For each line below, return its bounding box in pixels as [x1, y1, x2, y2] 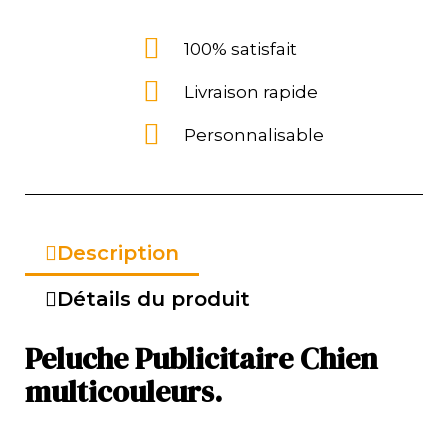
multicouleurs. [25, 370, 222, 412]
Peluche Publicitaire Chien [25, 337, 378, 379]
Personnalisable [184, 124, 324, 145]
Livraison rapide [184, 81, 318, 102]
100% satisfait [184, 38, 297, 59]
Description [57, 240, 179, 265]
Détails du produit [57, 286, 250, 311]
